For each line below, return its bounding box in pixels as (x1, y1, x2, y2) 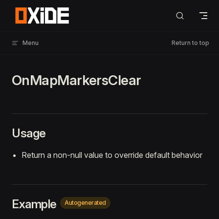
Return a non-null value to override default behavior (22, 150, 202, 160)
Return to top (172, 39, 209, 46)
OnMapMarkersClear (12, 72, 141, 88)
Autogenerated (65, 199, 106, 206)
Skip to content (12, 10, 57, 17)
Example (12, 197, 60, 211)
